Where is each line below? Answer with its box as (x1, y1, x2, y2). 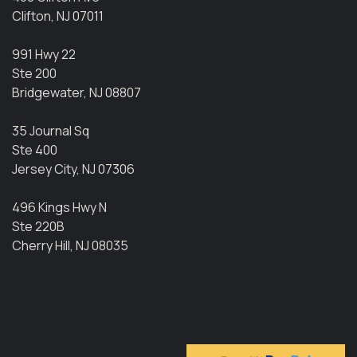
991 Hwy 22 (12, 45, 76, 63)
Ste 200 (12, 64, 57, 82)
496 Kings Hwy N (12, 198, 107, 216)
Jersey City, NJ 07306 (12, 159, 135, 178)
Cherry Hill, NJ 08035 (12, 236, 128, 254)
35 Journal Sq (12, 121, 89, 139)
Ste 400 (12, 140, 57, 159)
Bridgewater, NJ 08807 (12, 83, 141, 101)
